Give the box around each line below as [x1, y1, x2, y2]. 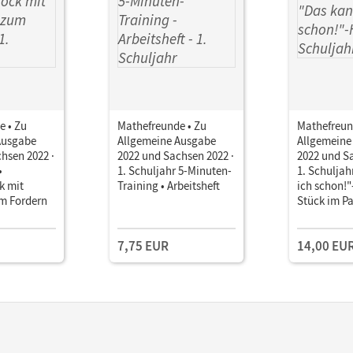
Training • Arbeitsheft [117, 177, 220, 193]
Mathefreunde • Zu [117, 117, 206, 133]
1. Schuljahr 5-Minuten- [117, 162, 232, 178]
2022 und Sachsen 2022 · [117, 147, 234, 163]
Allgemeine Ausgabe [117, 132, 216, 148]
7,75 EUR [117, 236, 169, 255]
